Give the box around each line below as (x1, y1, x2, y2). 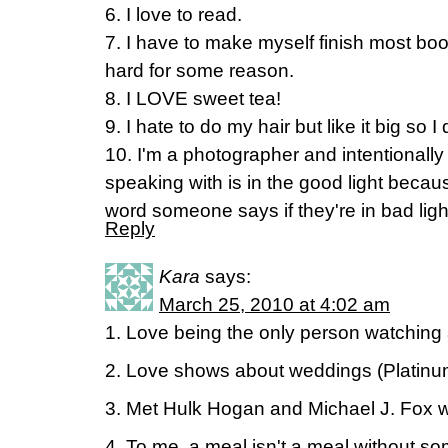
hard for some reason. (105, 60, 294, 81)
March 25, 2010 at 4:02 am (159, 294, 390, 315)
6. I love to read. (105, 4, 242, 25)
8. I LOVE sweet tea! (105, 88, 281, 109)
